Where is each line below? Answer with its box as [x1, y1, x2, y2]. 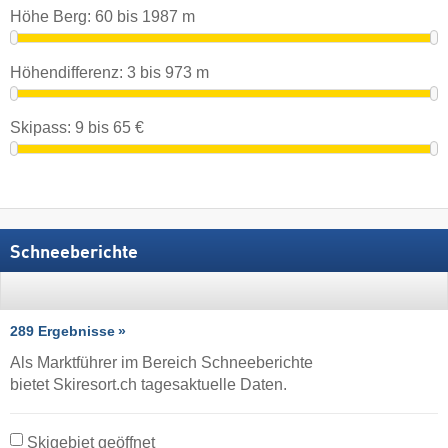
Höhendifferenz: [10, 63, 127, 81]
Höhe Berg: [10, 8, 95, 25]
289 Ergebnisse [10, 322, 115, 339]
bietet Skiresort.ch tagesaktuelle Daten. [10, 375, 287, 393]
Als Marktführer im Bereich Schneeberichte [10, 353, 313, 371]
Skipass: [10, 119, 75, 137]
